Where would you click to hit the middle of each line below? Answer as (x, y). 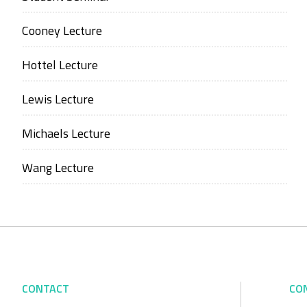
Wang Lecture (58, 168)
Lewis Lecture (58, 99)
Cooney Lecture (62, 30)
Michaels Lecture (66, 133)
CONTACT (46, 288)
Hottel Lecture (60, 65)
